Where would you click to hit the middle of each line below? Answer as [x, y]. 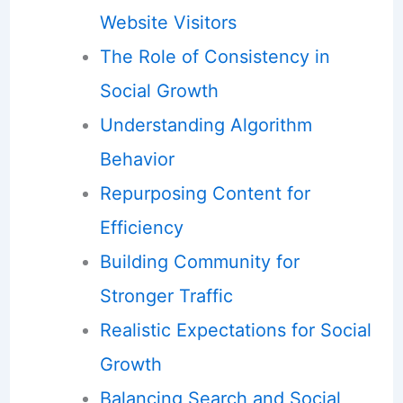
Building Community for [199, 261]
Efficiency [141, 227]
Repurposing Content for [205, 193]
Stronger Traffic [166, 296]
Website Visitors [168, 22]
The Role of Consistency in [215, 56]
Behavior [137, 159]
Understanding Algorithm [206, 125]
